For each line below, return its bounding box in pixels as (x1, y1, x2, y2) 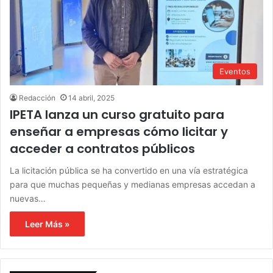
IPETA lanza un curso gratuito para (10, 106, 224, 124)
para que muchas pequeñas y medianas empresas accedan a (10, 179, 255, 190)
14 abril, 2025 (68, 93, 115, 103)
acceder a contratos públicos (10, 140, 195, 158)
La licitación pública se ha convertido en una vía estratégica (10, 165, 248, 176)
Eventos (219, 66, 250, 77)
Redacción (19, 93, 55, 103)
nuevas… (10, 193, 46, 204)
